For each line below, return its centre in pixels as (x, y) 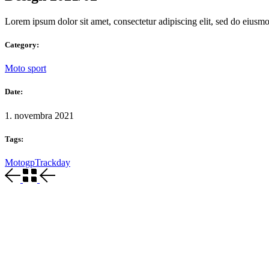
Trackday (53, 162)
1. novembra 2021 (39, 115)
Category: (22, 44)
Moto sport (26, 68)
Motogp (20, 162)
